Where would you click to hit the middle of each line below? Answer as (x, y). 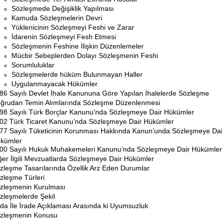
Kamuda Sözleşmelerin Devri (57, 18)
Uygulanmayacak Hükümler (55, 84)
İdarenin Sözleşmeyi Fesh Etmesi (64, 37)
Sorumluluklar (33, 65)
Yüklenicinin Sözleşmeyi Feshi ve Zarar (73, 27)
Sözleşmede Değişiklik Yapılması (63, 8)
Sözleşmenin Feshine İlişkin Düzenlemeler (78, 46)
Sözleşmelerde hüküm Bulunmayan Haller (77, 74)
